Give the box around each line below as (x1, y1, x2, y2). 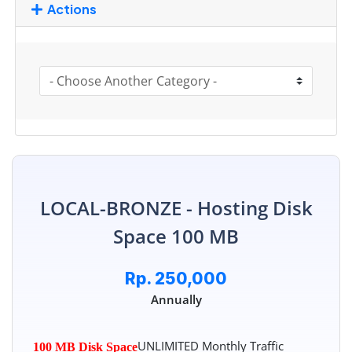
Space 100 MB (113, 223, 239, 250)
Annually (150, 291, 202, 308)
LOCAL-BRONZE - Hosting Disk (39, 195, 313, 222)
